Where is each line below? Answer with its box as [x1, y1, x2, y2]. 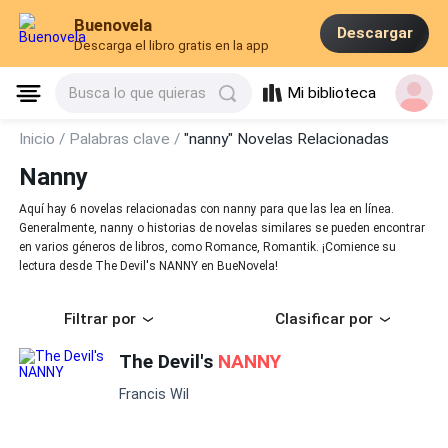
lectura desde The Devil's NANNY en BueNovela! [19, 259, 279, 274]
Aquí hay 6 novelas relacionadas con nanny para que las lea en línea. [19, 202, 395, 217]
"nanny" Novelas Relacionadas [184, 130, 390, 148]
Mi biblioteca [287, 84, 377, 103]
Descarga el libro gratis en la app [74, 38, 270, 54]
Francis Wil [119, 386, 190, 403]
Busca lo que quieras [69, 85, 207, 102]
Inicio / [19, 130, 70, 148]
